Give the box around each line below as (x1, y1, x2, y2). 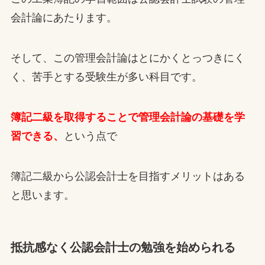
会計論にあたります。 (10, 12, 117, 24)
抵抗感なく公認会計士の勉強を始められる (10, 240, 235, 254)
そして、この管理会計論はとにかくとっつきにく (10, 52, 245, 64)
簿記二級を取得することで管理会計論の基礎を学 (10, 111, 245, 123)
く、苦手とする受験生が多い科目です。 (10, 71, 202, 83)
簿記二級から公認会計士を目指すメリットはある (10, 170, 245, 182)
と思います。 (10, 189, 75, 201)
